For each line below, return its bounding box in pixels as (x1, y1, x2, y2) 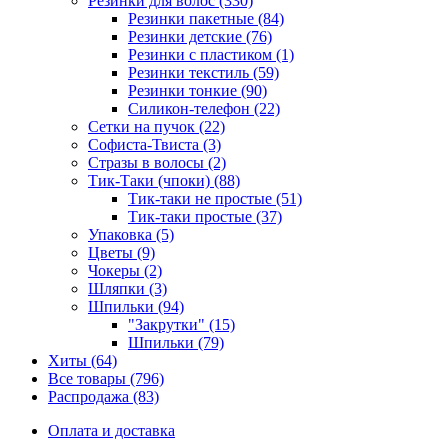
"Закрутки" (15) (128, 315, 235, 333)
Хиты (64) (48, 351, 117, 369)
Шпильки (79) (128, 333, 224, 351)
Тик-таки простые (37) (128, 207, 282, 225)
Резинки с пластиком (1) (128, 45, 294, 63)
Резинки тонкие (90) (128, 81, 267, 99)
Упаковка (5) (88, 225, 174, 243)
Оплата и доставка (48, 421, 175, 439)
